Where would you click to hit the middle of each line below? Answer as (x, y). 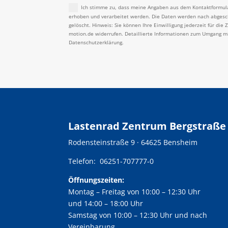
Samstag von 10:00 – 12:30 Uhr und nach (138, 215)
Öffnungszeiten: (96, 180)
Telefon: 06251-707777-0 (111, 161)
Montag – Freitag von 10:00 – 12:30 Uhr (135, 191)
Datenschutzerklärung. (96, 42)
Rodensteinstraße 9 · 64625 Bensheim (133, 142)
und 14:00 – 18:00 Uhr (106, 203)
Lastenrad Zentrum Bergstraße (147, 126)
